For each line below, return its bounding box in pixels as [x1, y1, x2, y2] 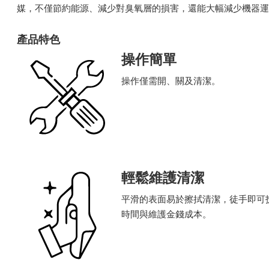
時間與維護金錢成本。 [121, 209, 211, 220]
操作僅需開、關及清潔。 [121, 76, 220, 86]
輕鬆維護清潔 [121, 171, 204, 186]
